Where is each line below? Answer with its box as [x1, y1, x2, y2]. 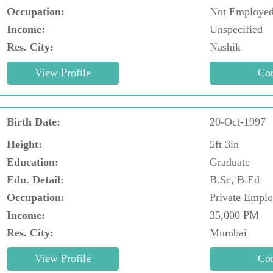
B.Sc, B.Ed [210, 173, 260, 186]
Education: [7, 155, 58, 168]
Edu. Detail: [7, 173, 64, 186]
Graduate [210, 155, 250, 168]
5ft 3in [210, 138, 239, 151]
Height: [7, 138, 42, 151]
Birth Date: [7, 115, 60, 128]
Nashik [210, 40, 241, 53]
